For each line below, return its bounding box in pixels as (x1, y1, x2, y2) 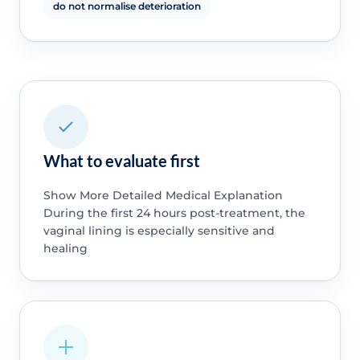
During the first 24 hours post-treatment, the (43, 206, 305, 221)
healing (43, 241, 88, 256)
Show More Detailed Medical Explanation (43, 188, 283, 203)
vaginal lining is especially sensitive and (43, 223, 275, 239)
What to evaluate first (43, 151, 200, 171)
